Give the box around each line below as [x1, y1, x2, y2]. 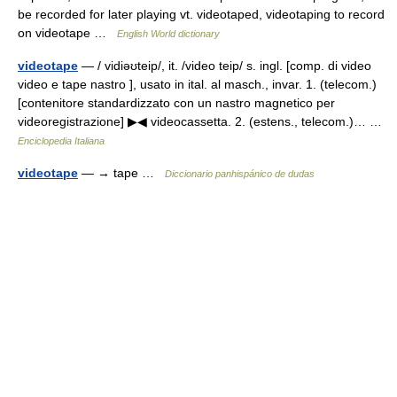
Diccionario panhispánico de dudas [165, 168, 315, 179]
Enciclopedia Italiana [18, 136, 105, 146]
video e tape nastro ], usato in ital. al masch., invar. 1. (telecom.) [18, 77, 377, 91]
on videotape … [18, 26, 117, 40]
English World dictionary [117, 28, 220, 39]
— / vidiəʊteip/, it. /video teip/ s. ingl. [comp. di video [78, 58, 371, 73]
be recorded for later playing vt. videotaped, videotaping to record [18, 7, 385, 21]
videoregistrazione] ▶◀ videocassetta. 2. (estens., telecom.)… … [18, 114, 389, 128]
